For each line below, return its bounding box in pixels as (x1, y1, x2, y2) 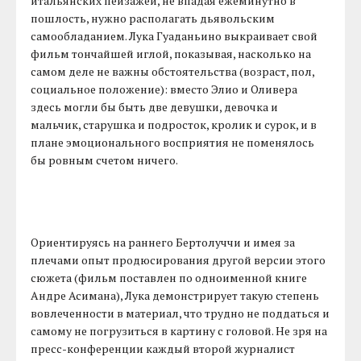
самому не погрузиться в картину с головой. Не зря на (31, 322, 328, 338)
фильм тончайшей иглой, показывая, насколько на (31, 45, 312, 61)
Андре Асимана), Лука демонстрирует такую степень (31, 287, 320, 303)
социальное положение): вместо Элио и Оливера (31, 81, 298, 97)
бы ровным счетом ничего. (31, 151, 179, 168)
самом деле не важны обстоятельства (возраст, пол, (31, 63, 315, 79)
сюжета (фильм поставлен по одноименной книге (31, 269, 308, 285)
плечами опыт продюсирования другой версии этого (31, 251, 326, 268)
